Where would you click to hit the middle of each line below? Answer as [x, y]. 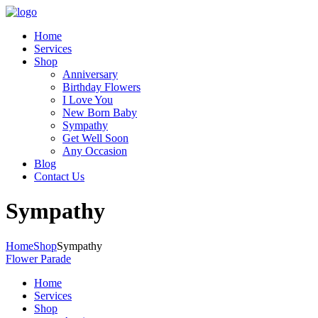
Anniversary [90, 74]
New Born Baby [100, 113]
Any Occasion [95, 151]
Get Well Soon [95, 138]
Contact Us [59, 176]
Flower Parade [38, 258]
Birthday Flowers [102, 87]
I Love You [88, 100]
